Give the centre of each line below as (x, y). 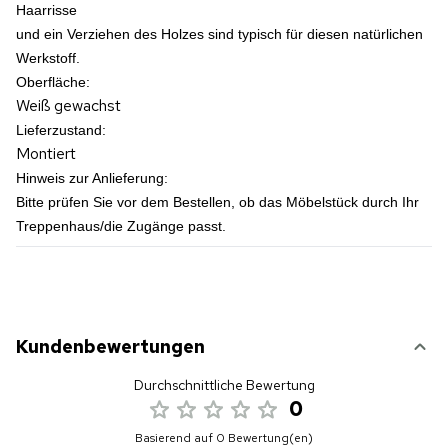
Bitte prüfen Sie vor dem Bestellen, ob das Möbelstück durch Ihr (217, 202)
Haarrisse (46, 10)
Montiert (46, 153)
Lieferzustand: (61, 130)
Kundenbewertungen (110, 346)
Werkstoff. (48, 58)
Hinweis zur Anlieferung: (92, 178)
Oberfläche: (53, 82)
